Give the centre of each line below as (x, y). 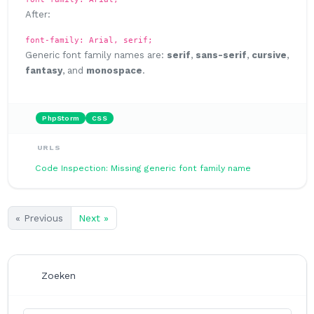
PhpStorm (61, 118)
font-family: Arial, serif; (89, 40)
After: (38, 14)
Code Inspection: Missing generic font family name (143, 169)
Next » (94, 218)
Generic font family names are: (96, 55)
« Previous (39, 218)
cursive (269, 55)
